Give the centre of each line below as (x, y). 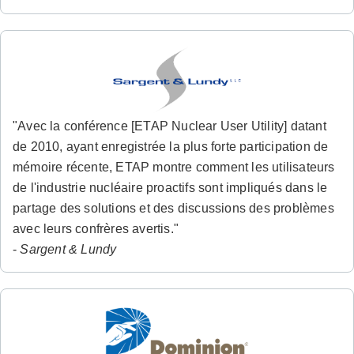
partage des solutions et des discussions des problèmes (173, 209)
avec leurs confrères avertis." (96, 229)
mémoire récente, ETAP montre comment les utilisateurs (174, 168)
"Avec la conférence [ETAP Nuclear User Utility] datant (169, 126)
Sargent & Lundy (68, 250)
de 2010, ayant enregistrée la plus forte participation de (171, 147)
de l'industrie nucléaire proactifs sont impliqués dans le (170, 188)
